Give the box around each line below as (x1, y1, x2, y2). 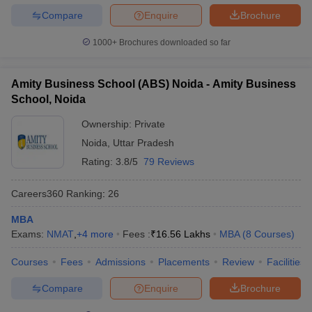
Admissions (95, 256, 146, 267)
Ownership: (81, 118, 134, 130)
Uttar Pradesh (113, 137, 174, 148)
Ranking (63, 187, 102, 199)
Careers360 (11, 187, 63, 199)
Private (134, 118, 165, 130)
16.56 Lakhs (156, 228, 210, 240)
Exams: (11, 228, 47, 240)
